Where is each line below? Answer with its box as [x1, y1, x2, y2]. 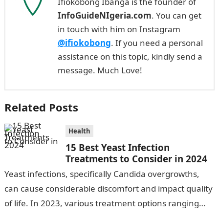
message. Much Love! [57, 65, 142, 76]
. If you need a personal [110, 37, 203, 48]
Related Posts [4, 100, 78, 114]
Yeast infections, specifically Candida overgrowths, [4, 168, 199, 179]
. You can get [151, 10, 201, 21]
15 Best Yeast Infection [65, 141, 170, 153]
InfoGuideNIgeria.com [57, 10, 152, 21]
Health [68, 127, 90, 135]
